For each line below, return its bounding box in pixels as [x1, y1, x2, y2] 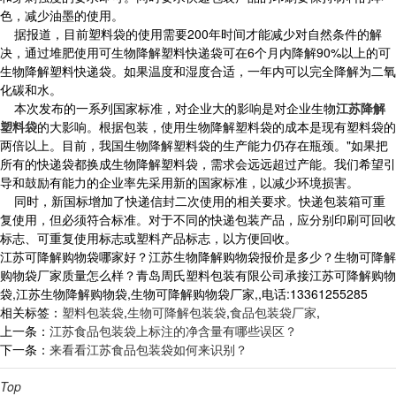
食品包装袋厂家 [230, 303, 316, 321]
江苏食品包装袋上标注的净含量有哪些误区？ [49, 322, 297, 339]
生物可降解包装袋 [127, 303, 226, 321]
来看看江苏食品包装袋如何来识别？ [49, 340, 247, 358]
